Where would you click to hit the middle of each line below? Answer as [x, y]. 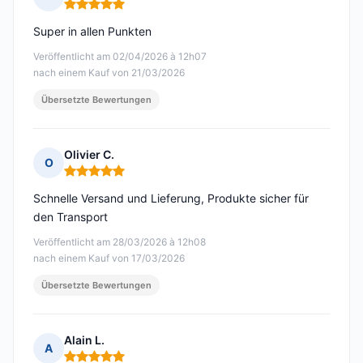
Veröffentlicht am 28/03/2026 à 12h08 [120, 242]
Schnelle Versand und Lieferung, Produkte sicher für [171, 199]
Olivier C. [89, 155]
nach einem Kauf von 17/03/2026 [109, 258]
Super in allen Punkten [92, 32]
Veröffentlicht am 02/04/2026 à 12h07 [120, 57]
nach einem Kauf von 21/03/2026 [109, 73]
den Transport [70, 217]
